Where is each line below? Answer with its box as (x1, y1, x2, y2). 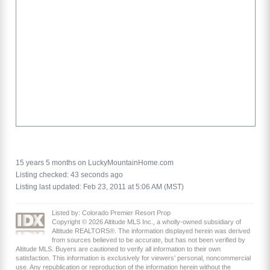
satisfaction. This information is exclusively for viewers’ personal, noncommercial (16, 254, 251, 262)
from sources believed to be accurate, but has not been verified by (52, 236, 245, 244)
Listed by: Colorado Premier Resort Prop (52, 209, 171, 217)
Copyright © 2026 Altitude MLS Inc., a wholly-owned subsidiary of (52, 218, 241, 226)
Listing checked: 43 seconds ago (16, 171, 123, 180)
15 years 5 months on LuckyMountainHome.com (16, 158, 174, 167)
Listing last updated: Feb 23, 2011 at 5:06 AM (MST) (16, 183, 184, 192)
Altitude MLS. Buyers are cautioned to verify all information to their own (16, 245, 221, 253)
